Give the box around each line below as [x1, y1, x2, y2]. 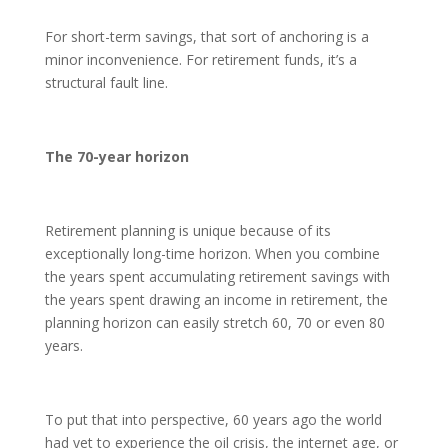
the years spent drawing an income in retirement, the [44, 289, 388, 309]
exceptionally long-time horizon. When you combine [44, 243, 380, 263]
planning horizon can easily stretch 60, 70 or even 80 [44, 312, 385, 332]
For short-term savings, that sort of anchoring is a [44, 26, 369, 46]
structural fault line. [44, 72, 168, 92]
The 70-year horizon [44, 146, 189, 166]
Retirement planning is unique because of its [44, 220, 331, 240]
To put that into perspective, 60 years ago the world [44, 409, 382, 429]
